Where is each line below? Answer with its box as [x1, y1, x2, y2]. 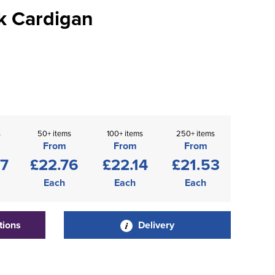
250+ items [176, 128, 215, 139]
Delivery [135, 218, 174, 232]
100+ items [107, 128, 143, 139]
